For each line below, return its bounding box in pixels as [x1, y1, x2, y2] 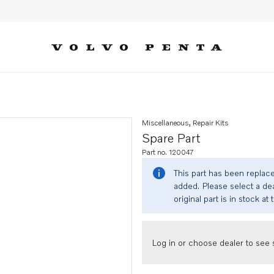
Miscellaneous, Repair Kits [142, 118, 229, 127]
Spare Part [142, 130, 201, 145]
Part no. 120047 [142, 147, 194, 157]
